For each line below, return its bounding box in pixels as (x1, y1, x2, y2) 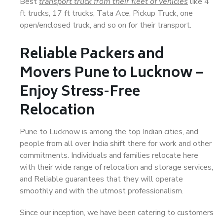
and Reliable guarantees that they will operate (20, 174, 183, 184)
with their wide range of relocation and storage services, (20, 162, 213, 173)
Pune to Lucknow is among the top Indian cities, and (20, 126, 198, 137)
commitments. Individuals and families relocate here (20, 150, 198, 161)
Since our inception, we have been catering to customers (20, 207, 214, 218)
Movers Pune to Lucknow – (20, 62, 203, 86)
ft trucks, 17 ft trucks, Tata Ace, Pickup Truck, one (20, 8, 193, 19)
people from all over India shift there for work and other (20, 138, 212, 149)
